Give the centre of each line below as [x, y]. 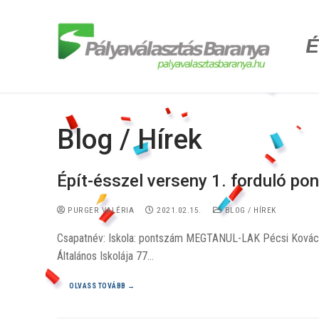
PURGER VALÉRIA [99, 210]
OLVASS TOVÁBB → [102, 286]
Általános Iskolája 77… [105, 256]
